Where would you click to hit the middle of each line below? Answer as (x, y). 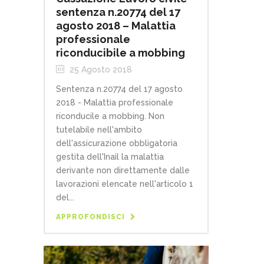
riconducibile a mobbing (121, 53)
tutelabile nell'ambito (99, 130)
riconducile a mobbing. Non (110, 116)
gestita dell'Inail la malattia (110, 157)
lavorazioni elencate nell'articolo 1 (125, 184)
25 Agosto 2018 (100, 70)
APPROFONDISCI (90, 217)
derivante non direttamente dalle (123, 171)
